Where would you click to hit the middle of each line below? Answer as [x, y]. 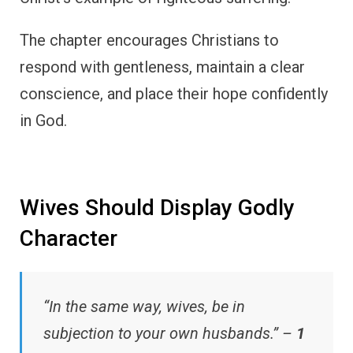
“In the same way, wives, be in [144, 306]
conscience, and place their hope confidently [174, 94]
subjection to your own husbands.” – [170, 333]
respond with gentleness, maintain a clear [162, 67]
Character [69, 239]
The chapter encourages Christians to [149, 41]
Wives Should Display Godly [157, 208]
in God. [43, 121]
